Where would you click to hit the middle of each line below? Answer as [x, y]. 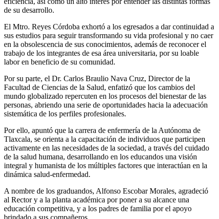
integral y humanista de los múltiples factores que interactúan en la [106, 166]
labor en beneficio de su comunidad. [60, 62]
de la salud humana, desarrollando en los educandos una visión [100, 157]
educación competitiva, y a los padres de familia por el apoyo [98, 209]
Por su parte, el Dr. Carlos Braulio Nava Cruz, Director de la [97, 79]
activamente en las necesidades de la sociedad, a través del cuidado [107, 148]
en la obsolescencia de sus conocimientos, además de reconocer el [105, 44]
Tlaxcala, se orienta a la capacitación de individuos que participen [105, 139]
